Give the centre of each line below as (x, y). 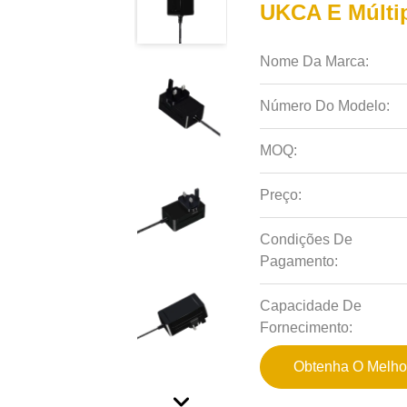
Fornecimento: (307, 328)
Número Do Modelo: (325, 106)
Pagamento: (299, 261)
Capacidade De (311, 306)
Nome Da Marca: (315, 61)
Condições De (307, 239)
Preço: (281, 195)
